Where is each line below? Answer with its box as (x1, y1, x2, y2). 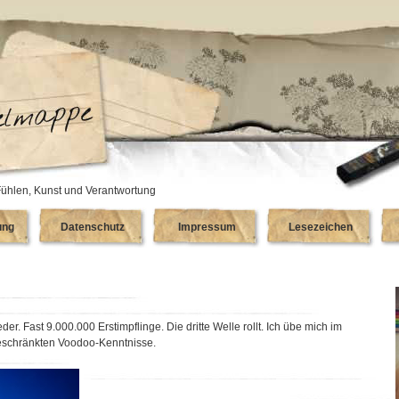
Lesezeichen (289, 221, 353, 233)
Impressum (177, 221, 236, 233)
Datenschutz (61, 221, 125, 233)
